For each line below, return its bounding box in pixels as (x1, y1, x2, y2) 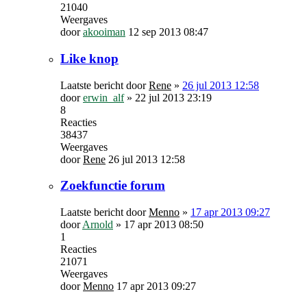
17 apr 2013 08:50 (124, 218, 204, 230)
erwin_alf (83, 91, 124, 103)
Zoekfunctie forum (60, 178, 165, 193)
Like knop (60, 51, 119, 66)
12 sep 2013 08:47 (128, 26, 208, 38)
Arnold (82, 218, 113, 230)
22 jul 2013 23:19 (135, 91, 212, 103)
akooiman (83, 26, 125, 38)
